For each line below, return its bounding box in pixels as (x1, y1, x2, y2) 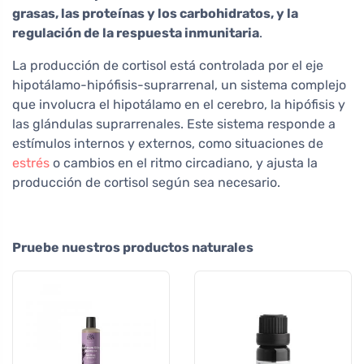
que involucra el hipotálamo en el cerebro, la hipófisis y (12, 96, 345, 112)
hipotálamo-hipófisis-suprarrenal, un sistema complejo (12, 76, 346, 93)
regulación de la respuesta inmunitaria (12, 24, 259, 41)
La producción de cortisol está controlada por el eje (12, 57, 323, 73)
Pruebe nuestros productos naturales (12, 239, 253, 255)
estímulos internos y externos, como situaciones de (12, 135, 323, 151)
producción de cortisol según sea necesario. (12, 174, 280, 190)
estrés (12, 154, 50, 171)
